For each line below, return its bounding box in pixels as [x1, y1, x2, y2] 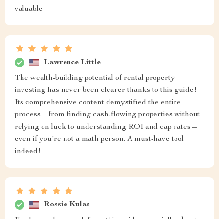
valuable [15, 5, 43, 13]
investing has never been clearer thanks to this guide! [15, 87, 197, 94]
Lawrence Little [44, 58, 101, 66]
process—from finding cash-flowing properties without [15, 111, 200, 119]
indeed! [15, 148, 41, 155]
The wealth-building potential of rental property [15, 74, 175, 82]
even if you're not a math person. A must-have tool [15, 135, 184, 143]
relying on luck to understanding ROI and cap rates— [15, 123, 198, 131]
